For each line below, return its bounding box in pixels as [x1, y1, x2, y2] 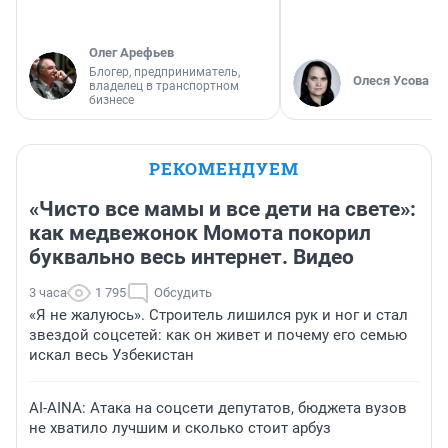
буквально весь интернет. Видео [29, 245, 354, 270]
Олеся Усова [353, 73, 429, 89]
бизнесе [89, 93, 134, 108]
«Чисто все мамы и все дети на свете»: [29, 197, 416, 222]
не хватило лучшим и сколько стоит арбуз [29, 419, 331, 438]
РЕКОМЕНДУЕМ [149, 157, 299, 181]
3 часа [29, 285, 67, 301]
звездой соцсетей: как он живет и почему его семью [29, 326, 407, 345]
